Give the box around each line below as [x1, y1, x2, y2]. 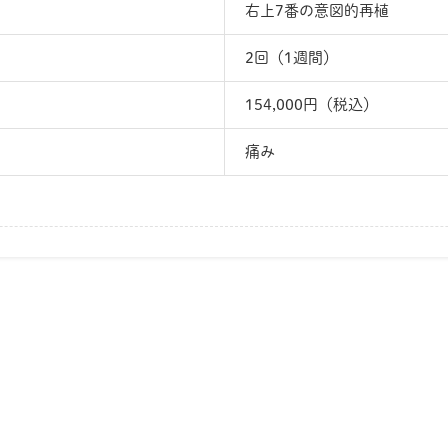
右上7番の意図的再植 [245, 3, 389, 18]
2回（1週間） [245, 50, 338, 65]
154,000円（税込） [245, 97, 378, 112]
